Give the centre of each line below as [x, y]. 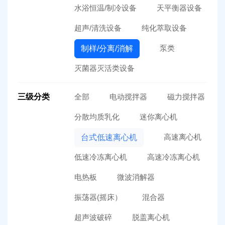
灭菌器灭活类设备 [104, 68]
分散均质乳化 [97, 117]
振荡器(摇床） [98, 197]
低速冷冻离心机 [100, 157]
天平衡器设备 [179, 8]
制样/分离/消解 [107, 48]
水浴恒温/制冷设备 [105, 8]
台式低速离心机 [109, 137]
